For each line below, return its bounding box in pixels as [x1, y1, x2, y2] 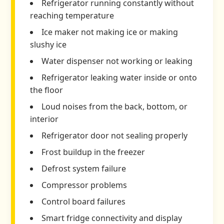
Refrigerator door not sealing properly [41, 130, 188, 141]
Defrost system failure [41, 163, 126, 174]
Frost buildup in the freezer [41, 146, 145, 158]
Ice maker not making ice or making [41, 26, 178, 38]
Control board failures [41, 196, 126, 207]
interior [30, 113, 59, 125]
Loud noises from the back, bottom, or [41, 101, 188, 112]
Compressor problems [41, 179, 127, 191]
